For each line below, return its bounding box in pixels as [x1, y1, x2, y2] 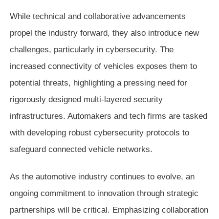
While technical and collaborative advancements [10, 11, 186, 21]
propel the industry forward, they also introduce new [10, 28, 199, 38]
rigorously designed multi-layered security [10, 94, 163, 104]
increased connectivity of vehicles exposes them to [10, 61, 197, 71]
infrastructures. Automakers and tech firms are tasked [10, 111, 207, 121]
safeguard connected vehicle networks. [10, 144, 153, 154]
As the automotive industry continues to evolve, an [10, 172, 195, 181]
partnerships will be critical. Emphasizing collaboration [10, 205, 208, 215]
